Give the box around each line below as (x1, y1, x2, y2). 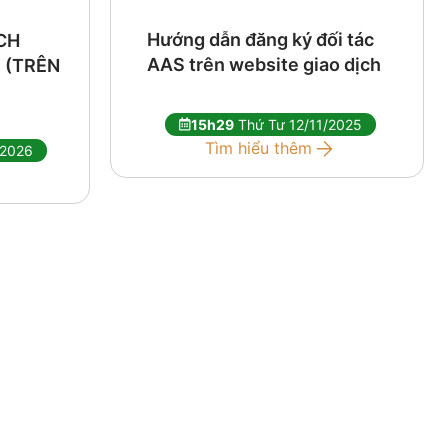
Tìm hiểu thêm (204, 138, 312, 159)
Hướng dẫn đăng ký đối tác (146, 28, 374, 50)
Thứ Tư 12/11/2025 (234, 115, 363, 133)
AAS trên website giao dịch (146, 53, 381, 75)
